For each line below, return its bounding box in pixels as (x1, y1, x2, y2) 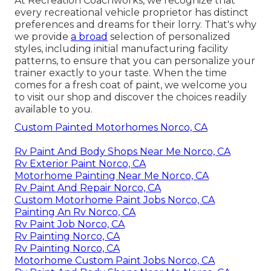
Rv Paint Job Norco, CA (15, 218, 125, 230)
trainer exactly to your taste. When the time (15, 67, 227, 79)
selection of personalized (108, 31, 230, 43)
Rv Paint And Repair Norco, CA (15, 182, 161, 194)
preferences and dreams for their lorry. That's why (15, 19, 256, 31)
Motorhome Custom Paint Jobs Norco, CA (15, 255, 215, 267)
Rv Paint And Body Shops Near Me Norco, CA (15, 146, 230, 158)
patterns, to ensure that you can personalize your (15, 55, 255, 67)
